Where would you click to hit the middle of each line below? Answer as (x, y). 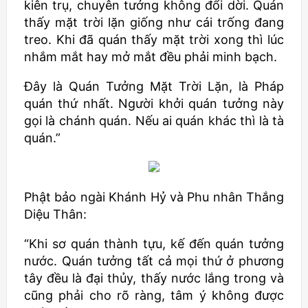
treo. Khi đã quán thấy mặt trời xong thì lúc (154, 40)
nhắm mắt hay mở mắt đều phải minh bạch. (151, 57)
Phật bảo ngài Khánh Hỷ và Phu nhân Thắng (154, 197)
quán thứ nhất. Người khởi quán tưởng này (154, 103)
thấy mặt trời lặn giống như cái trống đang (154, 22)
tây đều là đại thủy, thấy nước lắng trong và (154, 278)
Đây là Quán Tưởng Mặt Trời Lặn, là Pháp (154, 86)
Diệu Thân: (55, 214)
